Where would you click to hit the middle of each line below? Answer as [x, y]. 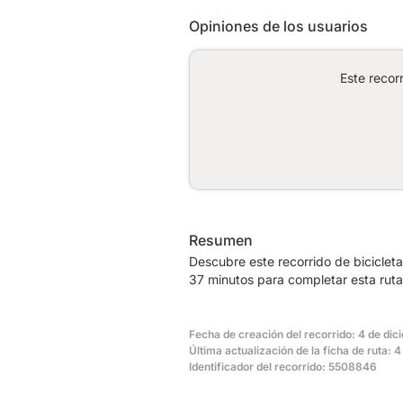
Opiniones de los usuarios [278, 26]
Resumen [221, 240]
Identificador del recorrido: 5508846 [283, 366]
